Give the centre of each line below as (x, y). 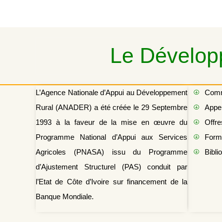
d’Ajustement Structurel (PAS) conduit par (111, 166)
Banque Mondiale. (65, 196)
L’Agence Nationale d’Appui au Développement (111, 92)
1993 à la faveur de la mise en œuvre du (111, 122)
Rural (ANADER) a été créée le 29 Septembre (111, 107)
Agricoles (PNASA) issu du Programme (111, 152)
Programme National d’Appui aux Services (111, 137)
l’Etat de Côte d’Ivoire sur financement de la (111, 181)
